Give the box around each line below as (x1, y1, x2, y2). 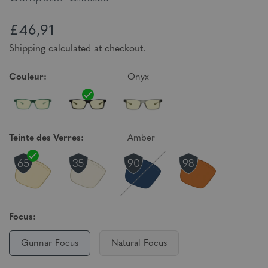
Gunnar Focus (21, 239, 78, 248)
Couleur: (9, 73, 47, 82)
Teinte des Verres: (9, 134, 84, 143)
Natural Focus (111, 239, 167, 248)
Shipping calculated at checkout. (9, 44, 145, 54)
